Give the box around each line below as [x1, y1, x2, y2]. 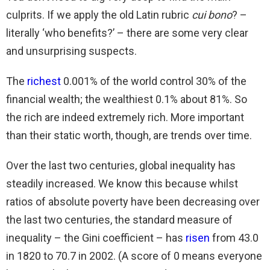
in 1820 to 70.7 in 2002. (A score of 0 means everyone [6, 249, 262, 262]
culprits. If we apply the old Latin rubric [6, 8, 192, 21]
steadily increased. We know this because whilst [6, 177, 238, 190]
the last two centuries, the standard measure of [6, 213, 233, 226]
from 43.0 [210, 231, 259, 244]
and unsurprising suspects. [6, 44, 137, 57]
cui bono [192, 8, 232, 21]
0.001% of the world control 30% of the [61, 74, 246, 87]
